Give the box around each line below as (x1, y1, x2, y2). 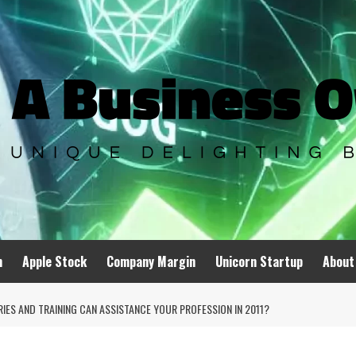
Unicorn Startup (215, 252, 303, 271)
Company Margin (106, 252, 195, 271)
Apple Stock (22, 252, 87, 271)
